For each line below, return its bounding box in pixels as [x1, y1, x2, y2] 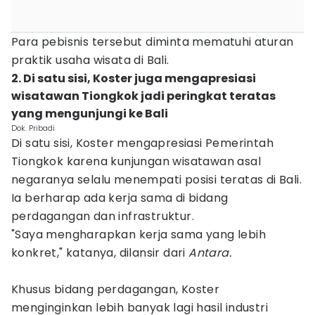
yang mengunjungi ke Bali [11, 105, 168, 122]
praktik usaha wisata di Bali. [11, 52, 169, 68]
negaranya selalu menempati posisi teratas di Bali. [11, 172, 302, 188]
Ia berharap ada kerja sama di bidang [11, 190, 229, 206]
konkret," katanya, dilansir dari [11, 245, 189, 261]
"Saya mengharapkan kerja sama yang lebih [11, 226, 266, 243]
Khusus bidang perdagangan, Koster [11, 281, 220, 297]
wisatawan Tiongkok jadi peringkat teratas [11, 88, 276, 104]
